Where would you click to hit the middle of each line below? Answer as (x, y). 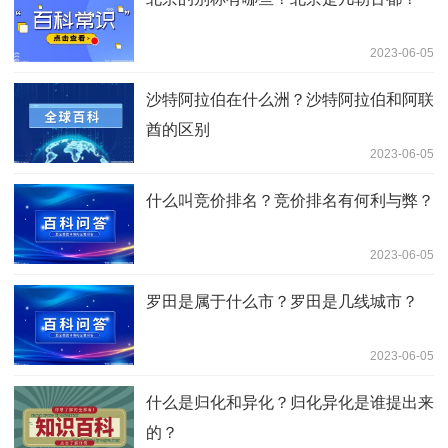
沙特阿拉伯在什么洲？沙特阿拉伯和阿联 (290, 99)
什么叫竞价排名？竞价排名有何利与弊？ (290, 200)
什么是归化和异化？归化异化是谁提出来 (290, 402)
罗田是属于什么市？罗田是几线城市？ (282, 301)
